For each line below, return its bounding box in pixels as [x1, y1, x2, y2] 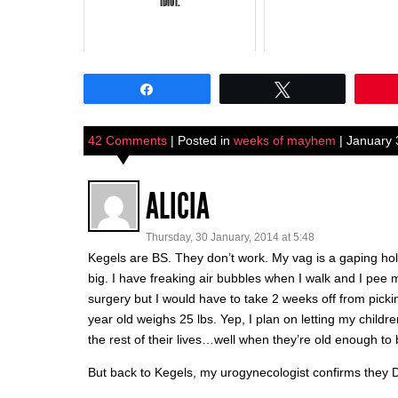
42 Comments [88, 133, 167, 148]
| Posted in [167, 133, 234, 148]
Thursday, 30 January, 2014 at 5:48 [146, 231, 314, 244]
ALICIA [146, 186, 210, 228]
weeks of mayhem [234, 133, 336, 148]
